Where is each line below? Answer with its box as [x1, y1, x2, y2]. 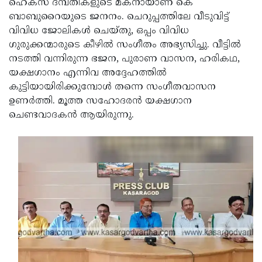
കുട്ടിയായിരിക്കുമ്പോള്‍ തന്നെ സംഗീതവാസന [9, 81, 216, 93]
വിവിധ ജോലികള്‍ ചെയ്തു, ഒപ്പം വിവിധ [9, 25, 189, 37]
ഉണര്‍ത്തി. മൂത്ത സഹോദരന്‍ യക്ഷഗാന [9, 95, 192, 107]
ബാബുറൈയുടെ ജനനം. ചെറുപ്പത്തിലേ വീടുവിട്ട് [9, 11, 229, 23]
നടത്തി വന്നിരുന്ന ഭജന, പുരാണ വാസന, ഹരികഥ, [9, 53, 240, 65]
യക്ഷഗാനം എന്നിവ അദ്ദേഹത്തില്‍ [9, 67, 167, 79]
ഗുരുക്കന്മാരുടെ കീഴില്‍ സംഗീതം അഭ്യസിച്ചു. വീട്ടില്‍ [9, 39, 241, 51]
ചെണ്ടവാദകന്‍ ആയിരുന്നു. [9, 109, 134, 121]
